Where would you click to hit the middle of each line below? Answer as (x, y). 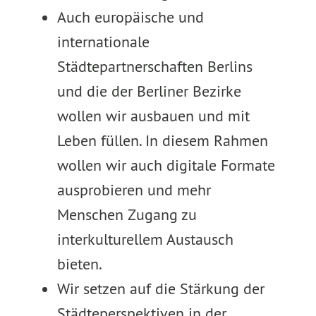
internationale (103, 42)
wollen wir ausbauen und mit (153, 116)
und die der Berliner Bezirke (149, 91)
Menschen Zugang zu (127, 214)
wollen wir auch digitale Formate (166, 165)
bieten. (79, 264)
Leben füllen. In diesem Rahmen (162, 140)
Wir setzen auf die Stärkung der (160, 288)
